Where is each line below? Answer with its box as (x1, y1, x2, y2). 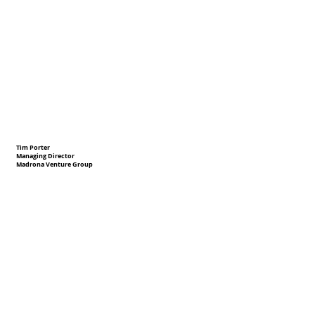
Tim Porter (16, 143, 51, 152)
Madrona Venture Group (16, 160, 94, 169)
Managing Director (16, 152, 75, 160)
